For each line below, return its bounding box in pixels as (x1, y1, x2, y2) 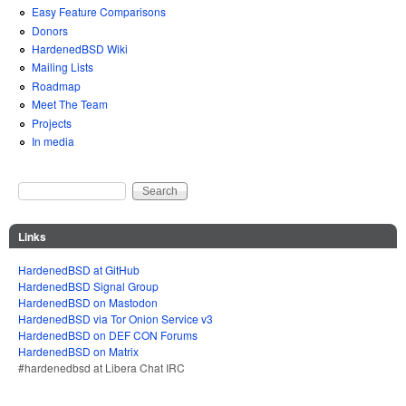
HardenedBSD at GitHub (18, 261, 140, 277)
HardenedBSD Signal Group (18, 277, 159, 294)
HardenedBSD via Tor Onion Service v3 (18, 310, 213, 326)
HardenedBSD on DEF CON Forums (18, 326, 198, 343)
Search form (18, 186, 82, 202)
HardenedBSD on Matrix (18, 343, 139, 359)
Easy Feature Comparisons (32, 4, 166, 20)
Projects (32, 114, 72, 130)
